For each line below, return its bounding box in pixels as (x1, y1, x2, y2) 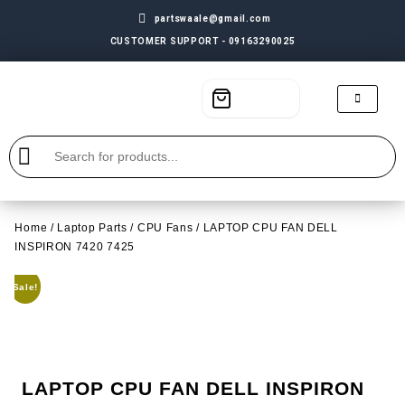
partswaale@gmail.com (154, 14, 271, 24)
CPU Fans (137, 221, 193, 234)
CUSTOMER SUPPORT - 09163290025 (109, 36, 296, 46)
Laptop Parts (57, 221, 127, 234)
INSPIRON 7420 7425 (14, 240, 136, 253)
